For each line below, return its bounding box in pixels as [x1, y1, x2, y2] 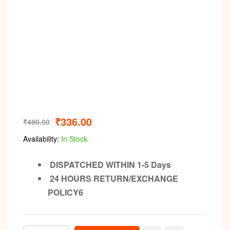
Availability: [23, 133, 59, 144]
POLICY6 [48, 186, 83, 198]
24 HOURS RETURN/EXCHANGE [48, 172, 178, 184]
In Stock [59, 133, 87, 144]
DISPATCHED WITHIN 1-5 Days [48, 158, 171, 170]
